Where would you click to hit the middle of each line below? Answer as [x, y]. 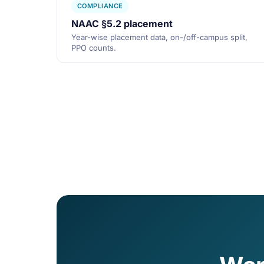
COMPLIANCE [100, 6]
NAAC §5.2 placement [122, 24]
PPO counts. [94, 48]
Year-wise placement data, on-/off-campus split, [159, 37]
